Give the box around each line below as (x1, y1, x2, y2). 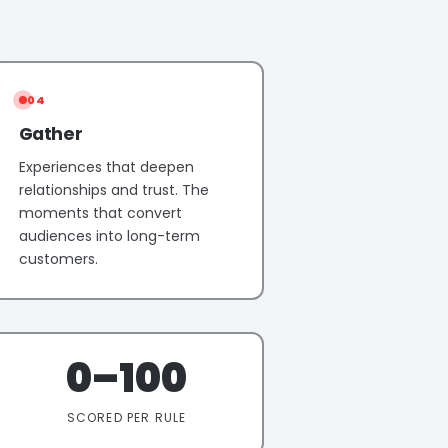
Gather (18, 121, 83, 146)
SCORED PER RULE (66, 408, 187, 426)
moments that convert (18, 202, 182, 223)
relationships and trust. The (18, 179, 209, 200)
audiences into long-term (18, 225, 200, 246)
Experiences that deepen (18, 156, 194, 177)
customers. (18, 248, 98, 269)
